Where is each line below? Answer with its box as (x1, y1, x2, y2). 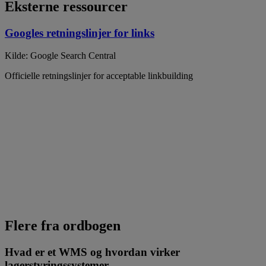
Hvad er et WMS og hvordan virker (5, 246, 180, 259)
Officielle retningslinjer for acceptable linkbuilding (5, 71, 193, 81)
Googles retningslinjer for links (5, 26, 154, 39)
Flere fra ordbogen (5, 218, 121, 234)
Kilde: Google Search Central (5, 50, 116, 61)
